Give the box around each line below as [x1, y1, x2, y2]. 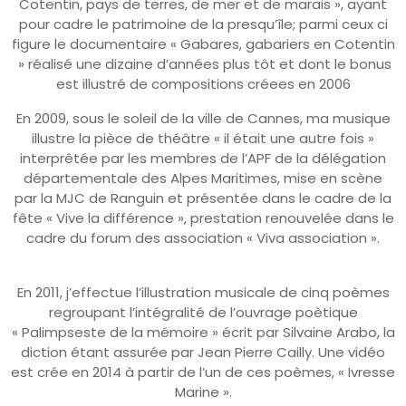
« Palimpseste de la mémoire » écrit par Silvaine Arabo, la [11, 322, 395, 342]
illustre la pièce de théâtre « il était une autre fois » [32, 128, 374, 148]
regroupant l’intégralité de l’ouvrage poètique [48, 302, 358, 322]
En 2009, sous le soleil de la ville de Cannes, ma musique [15, 108, 391, 128]
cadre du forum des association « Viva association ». [26, 227, 380, 247]
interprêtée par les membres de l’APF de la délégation [20, 148, 386, 168]
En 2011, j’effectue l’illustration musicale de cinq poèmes [16, 282, 390, 302]
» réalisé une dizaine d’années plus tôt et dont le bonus [14, 53, 391, 73]
